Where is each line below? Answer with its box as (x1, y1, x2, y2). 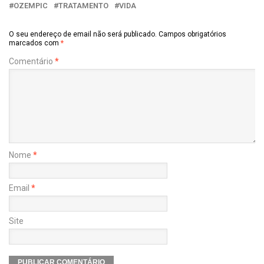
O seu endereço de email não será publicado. (9, 29, 157, 38)
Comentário (9, 56, 55, 66)
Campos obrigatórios (159, 29, 226, 38)
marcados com (9, 38, 61, 47)
